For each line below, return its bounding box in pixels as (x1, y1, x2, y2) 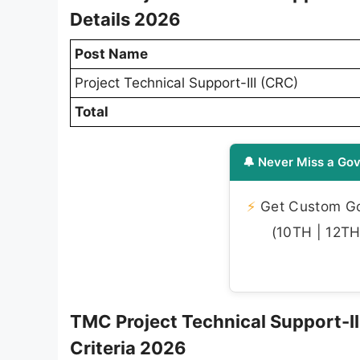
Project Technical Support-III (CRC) (75, 74, 298, 91)
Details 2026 (70, 8, 181, 30)
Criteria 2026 (70, 337, 186, 358)
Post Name (75, 45, 148, 62)
